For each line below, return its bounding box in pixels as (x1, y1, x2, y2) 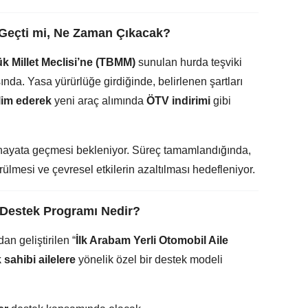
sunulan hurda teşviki (135, 56, 242, 68)
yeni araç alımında (52, 94, 146, 107)
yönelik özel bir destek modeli (76, 253, 223, 265)
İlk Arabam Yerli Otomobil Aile (76, 234, 228, 246)
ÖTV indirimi (146, 94, 210, 107)
